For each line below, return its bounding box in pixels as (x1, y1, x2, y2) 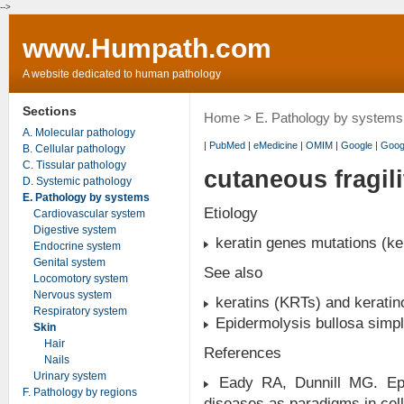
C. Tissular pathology (22, 158, 126, 171)
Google (340, 140, 372, 151)
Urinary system (32, 369, 106, 382)
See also (203, 264, 262, 282)
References (203, 344, 281, 363)
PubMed (208, 140, 245, 151)
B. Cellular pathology (22, 142, 125, 155)
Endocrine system (32, 239, 121, 252)
